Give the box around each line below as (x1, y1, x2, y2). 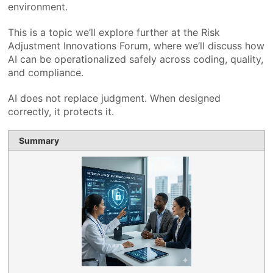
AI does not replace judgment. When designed (8, 91, 221, 104)
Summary (19, 135, 60, 146)
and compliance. (8, 66, 84, 79)
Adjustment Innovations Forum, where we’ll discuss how (8, 39, 265, 52)
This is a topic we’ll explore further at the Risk (8, 26, 221, 38)
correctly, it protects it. (8, 105, 115, 118)
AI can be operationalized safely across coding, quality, (8, 52, 264, 65)
